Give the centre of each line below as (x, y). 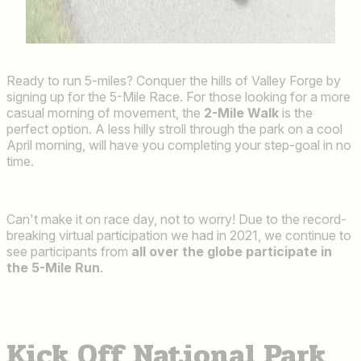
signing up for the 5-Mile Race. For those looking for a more (178, 97)
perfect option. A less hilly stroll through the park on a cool (174, 129)
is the (296, 113)
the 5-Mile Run (53, 268)
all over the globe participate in (232, 252)
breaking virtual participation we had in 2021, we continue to (179, 236)
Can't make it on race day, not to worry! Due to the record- (176, 220)
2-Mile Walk (241, 113)
